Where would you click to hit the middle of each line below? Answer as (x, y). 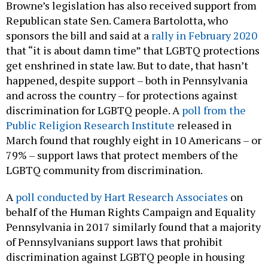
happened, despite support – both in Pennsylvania (127, 80)
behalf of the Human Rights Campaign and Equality (131, 211)
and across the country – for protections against (122, 95)
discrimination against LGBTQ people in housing (125, 256)
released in (203, 125)
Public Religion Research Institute (90, 125)
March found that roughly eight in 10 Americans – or (134, 140)
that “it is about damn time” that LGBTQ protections (133, 50)
